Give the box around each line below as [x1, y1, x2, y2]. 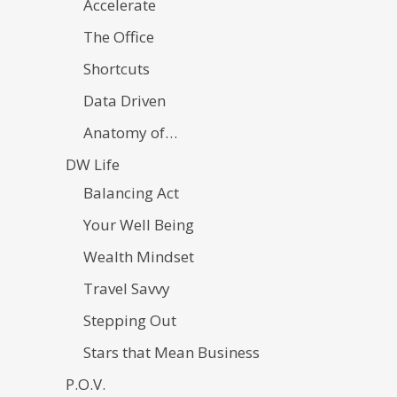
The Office [83, 26, 154, 47]
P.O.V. [66, 373, 105, 394]
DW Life [66, 153, 120, 175]
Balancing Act [83, 182, 179, 203]
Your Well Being [83, 214, 194, 235]
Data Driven [83, 90, 166, 111]
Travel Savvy [83, 277, 170, 299]
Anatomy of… [83, 121, 177, 143]
